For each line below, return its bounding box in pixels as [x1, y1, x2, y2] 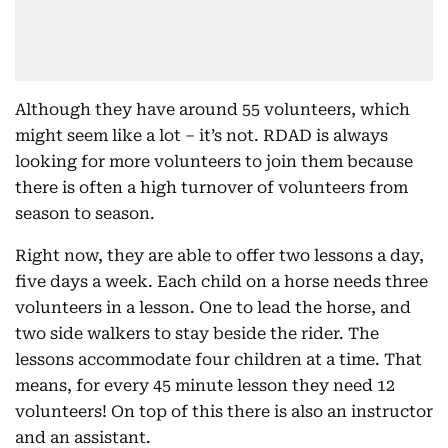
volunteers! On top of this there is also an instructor [15, 402, 433, 421]
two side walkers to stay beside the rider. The [15, 324, 379, 343]
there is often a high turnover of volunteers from [15, 178, 408, 197]
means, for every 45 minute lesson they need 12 [15, 376, 395, 395]
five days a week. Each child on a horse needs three [15, 272, 428, 291]
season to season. [15, 204, 155, 223]
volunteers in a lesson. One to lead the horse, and [15, 298, 411, 317]
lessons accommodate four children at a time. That [15, 350, 422, 369]
